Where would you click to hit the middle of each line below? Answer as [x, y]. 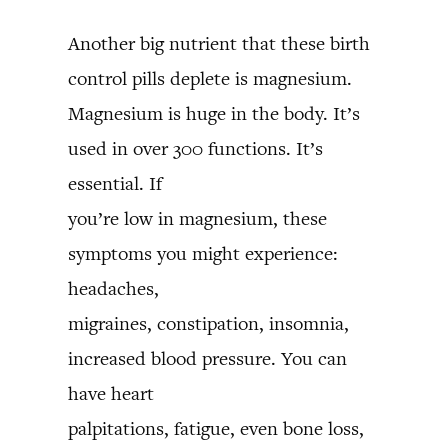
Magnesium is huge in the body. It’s [214, 113]
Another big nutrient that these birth [219, 43]
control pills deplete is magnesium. [210, 78]
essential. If [115, 183]
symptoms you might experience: [203, 253]
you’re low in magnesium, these [197, 218]
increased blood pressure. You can [207, 358]
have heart [111, 393]
